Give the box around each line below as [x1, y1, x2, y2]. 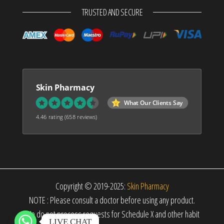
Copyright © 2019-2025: [55, 179, 127, 192]
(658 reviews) [64, 113, 97, 121]
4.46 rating [35, 113, 63, 121]
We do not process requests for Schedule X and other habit [24, 207, 199, 220]
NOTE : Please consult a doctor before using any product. [29, 193, 195, 206]
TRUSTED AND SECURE [81, 5, 143, 18]
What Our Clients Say [123, 98, 183, 107]
